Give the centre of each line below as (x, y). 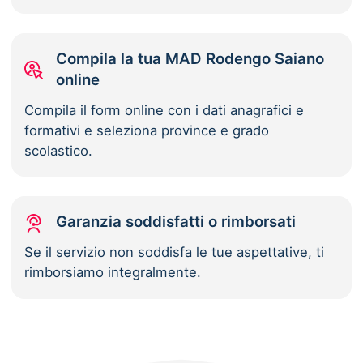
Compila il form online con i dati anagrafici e (164, 111)
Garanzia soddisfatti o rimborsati (176, 222)
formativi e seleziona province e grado (147, 131)
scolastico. (59, 151)
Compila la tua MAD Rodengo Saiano (190, 59)
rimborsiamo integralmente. (113, 273)
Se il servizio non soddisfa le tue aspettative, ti (175, 252)
